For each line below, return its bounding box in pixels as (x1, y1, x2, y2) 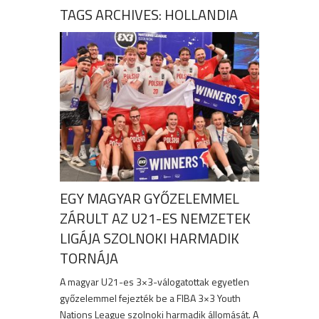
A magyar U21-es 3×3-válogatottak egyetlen (60, 274, 249, 290)
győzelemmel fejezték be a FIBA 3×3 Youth (60, 291, 241, 306)
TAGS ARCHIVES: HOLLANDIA (60, 4, 238, 26)
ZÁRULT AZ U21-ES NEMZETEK (60, 207, 251, 230)
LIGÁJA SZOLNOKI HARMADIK (60, 227, 239, 250)
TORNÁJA (60, 247, 118, 270)
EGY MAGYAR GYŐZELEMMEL (60, 187, 239, 210)
